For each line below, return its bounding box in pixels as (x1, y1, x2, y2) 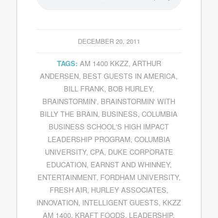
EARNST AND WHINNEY (90, 159, 170, 170)
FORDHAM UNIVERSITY (100, 172, 179, 182)
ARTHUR (132, 58, 161, 69)
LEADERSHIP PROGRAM (47, 134, 130, 145)
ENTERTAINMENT (37, 172, 96, 182)
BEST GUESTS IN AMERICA (83, 71, 176, 81)
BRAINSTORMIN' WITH (101, 96, 176, 107)
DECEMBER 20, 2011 (77, 36, 140, 46)
